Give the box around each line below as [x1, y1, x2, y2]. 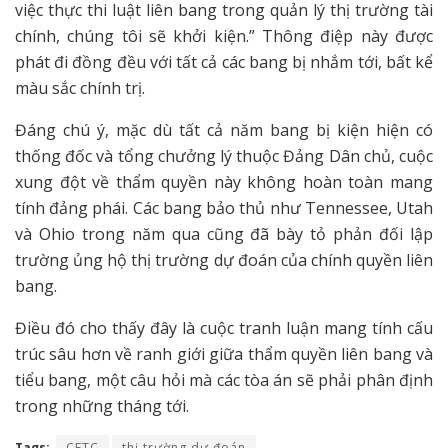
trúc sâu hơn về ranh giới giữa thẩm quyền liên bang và [15, 343, 433, 366]
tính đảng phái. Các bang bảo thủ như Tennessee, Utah [15, 197, 433, 220]
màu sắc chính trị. [15, 77, 145, 100]
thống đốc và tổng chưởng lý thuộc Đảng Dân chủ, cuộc [15, 145, 433, 168]
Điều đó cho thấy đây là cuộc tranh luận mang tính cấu [15, 317, 433, 340]
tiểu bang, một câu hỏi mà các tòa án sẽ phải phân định [15, 369, 433, 392]
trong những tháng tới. [15, 395, 189, 418]
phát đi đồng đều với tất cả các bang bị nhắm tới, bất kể [15, 51, 433, 74]
